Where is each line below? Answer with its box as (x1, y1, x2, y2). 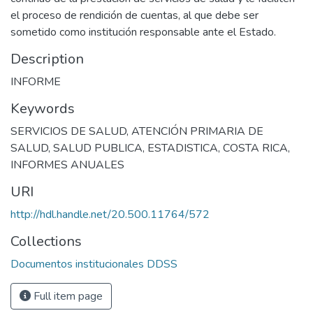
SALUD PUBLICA (53, 140, 143, 156)
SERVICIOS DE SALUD (10, 124, 126, 140)
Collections (10, 232, 82, 252)
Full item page (31, 289, 103, 305)
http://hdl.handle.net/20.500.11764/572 (10, 207, 210, 223)
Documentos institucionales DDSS (10, 256, 177, 272)
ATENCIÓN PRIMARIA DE (131, 124, 263, 140)
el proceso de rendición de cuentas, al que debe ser (10, 8, 259, 24)
